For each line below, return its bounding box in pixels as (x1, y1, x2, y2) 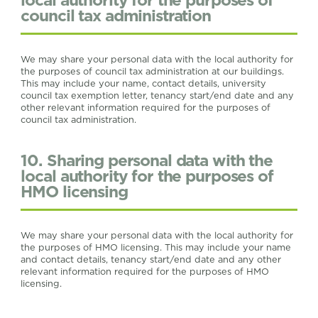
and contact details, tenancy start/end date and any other (21, 253, 282, 265)
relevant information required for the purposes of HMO (21, 265, 270, 277)
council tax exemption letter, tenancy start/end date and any (21, 89, 295, 101)
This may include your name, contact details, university (21, 77, 267, 89)
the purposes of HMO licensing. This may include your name (21, 241, 292, 253)
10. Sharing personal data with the (21, 150, 273, 170)
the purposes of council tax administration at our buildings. (21, 65, 285, 77)
